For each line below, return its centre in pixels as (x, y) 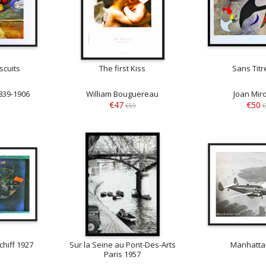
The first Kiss (123, 69)
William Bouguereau (123, 94)
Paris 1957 (123, 254)
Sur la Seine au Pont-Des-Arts (122, 244)
